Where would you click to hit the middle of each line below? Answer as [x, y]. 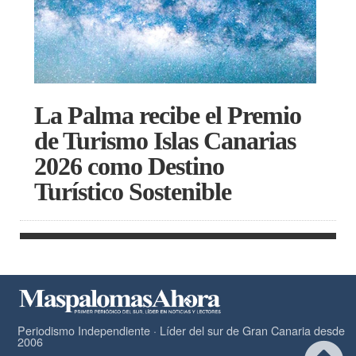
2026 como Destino [129, 166]
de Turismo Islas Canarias [165, 141]
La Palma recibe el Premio [168, 116]
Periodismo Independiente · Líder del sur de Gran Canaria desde [181, 330]
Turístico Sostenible [133, 192]
